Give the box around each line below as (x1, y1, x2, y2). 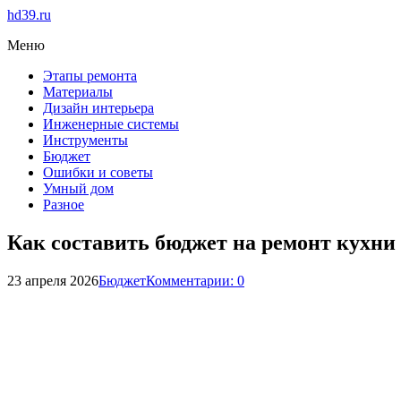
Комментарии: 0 (146, 272, 244, 288)
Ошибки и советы (43, 165, 153, 180)
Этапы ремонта (43, 68, 137, 83)
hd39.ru (7, 7, 51, 22)
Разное (43, 197, 84, 212)
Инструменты (43, 132, 128, 148)
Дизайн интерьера (43, 100, 154, 115)
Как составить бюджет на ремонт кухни (7, 230, 396, 254)
